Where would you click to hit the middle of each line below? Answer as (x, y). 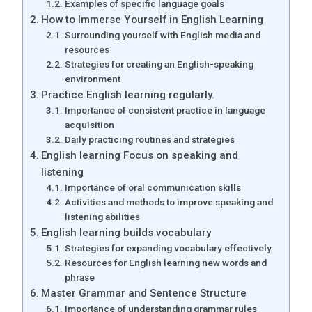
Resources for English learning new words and (165, 263)
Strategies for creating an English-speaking (159, 64)
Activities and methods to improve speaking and (169, 202)
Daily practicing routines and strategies (149, 139)
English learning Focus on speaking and (140, 155)
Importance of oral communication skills (153, 187)
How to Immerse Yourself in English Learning (153, 19)
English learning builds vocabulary (126, 233)
